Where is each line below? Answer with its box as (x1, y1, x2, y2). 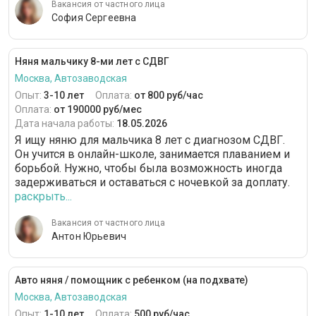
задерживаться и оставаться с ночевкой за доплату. (15, 176, 290, 190)
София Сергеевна (51, 12, 137, 24)
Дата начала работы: (15, 118, 116, 130)
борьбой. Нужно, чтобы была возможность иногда (15, 162, 282, 176)
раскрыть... (15, 190, 72, 204)
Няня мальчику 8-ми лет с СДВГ (15, 56, 169, 68)
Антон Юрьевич (51, 231, 126, 243)
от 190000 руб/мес (54, 104, 142, 116)
